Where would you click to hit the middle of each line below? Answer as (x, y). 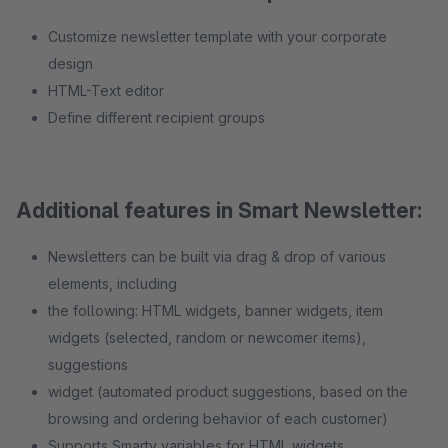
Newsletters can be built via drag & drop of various (217, 256)
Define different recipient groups (156, 117)
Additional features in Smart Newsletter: (219, 210)
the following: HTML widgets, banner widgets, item (215, 310)
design (70, 63)
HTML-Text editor (106, 90)
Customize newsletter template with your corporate (217, 36)
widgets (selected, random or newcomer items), (207, 337)
